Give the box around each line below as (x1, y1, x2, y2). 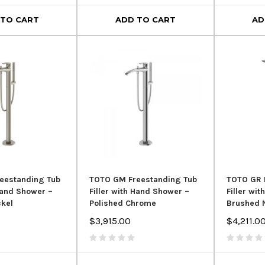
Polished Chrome (89, 198, 157, 209)
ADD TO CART (115, 15, 176, 25)
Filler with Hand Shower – (89, 186, 190, 197)
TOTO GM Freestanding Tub (89, 174, 198, 185)
